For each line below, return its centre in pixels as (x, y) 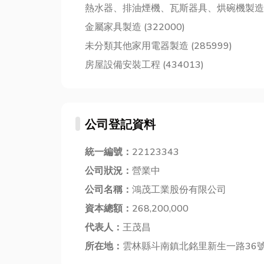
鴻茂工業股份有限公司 (179, 190)
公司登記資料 (120, 125)
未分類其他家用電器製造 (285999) (159, 46)
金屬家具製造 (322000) (135, 27)
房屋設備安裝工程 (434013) (144, 65)
